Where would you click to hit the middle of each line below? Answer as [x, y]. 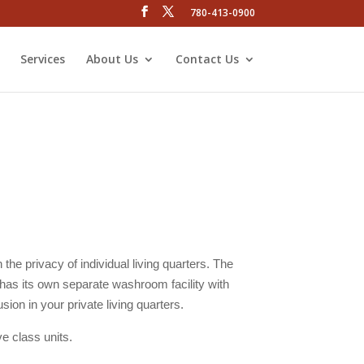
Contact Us [207, 58]
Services [42, 58]
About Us [112, 58]
